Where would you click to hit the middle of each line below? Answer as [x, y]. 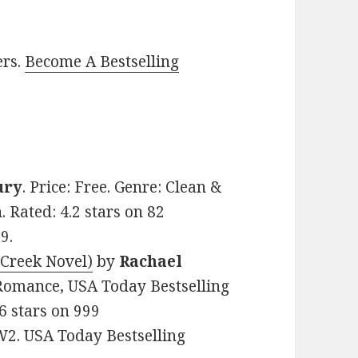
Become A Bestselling [102, 62]
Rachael [151, 262]
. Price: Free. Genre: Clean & [122, 187]
